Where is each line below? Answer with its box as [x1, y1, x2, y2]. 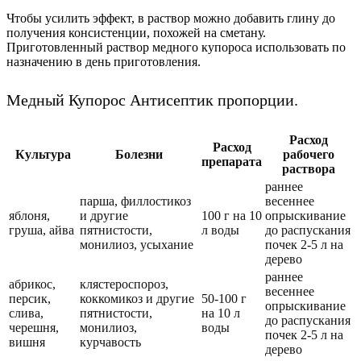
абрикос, [9, 277, 56, 292]
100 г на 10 [201, 209, 262, 223]
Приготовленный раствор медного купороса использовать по [6, 39, 346, 54]
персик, [9, 292, 51, 306]
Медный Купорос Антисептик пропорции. [6, 90, 298, 109]
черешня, [9, 321, 59, 335]
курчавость [80, 335, 141, 350]
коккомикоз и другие [80, 292, 194, 306]
